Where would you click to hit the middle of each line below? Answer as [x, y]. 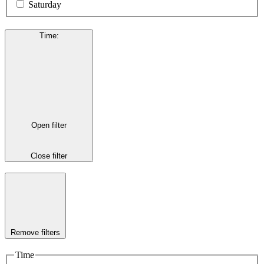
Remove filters [35, 233]
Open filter [49, 126]
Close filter [49, 156]
